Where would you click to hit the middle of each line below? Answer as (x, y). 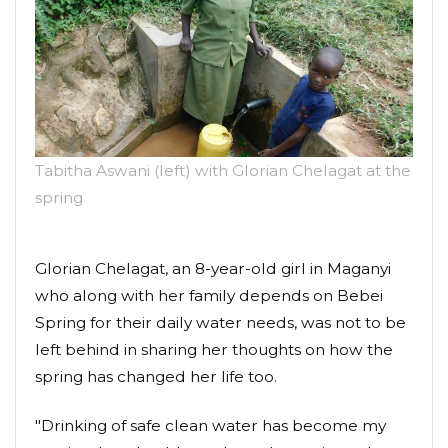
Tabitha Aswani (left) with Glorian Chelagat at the (223, 170)
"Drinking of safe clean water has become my (210, 425)
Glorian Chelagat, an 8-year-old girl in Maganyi (213, 268)
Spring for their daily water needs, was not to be (220, 322)
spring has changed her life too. (156, 376)
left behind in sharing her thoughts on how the (214, 349)
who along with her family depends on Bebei (209, 295)
